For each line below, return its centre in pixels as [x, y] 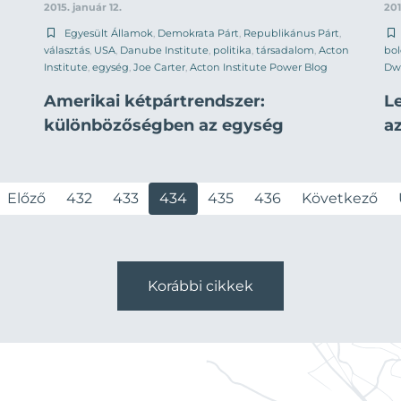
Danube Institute [164, 50]
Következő [339, 198]
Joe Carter [159, 67]
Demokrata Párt [198, 33]
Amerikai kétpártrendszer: [154, 101]
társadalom [285, 50]
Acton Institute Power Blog [259, 67]
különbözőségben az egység [164, 125]
